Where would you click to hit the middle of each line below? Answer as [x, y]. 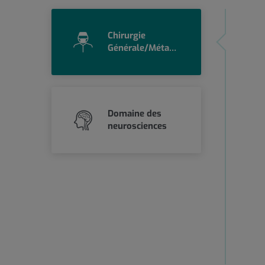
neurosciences [137, 126]
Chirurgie [127, 36]
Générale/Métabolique [173, 48]
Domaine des [134, 114]
